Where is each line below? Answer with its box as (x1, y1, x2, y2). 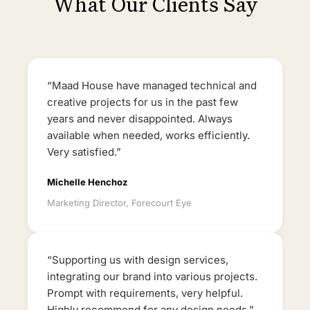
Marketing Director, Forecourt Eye (47, 197, 192, 208)
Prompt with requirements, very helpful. (47, 286, 243, 300)
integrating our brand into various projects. (47, 269, 257, 283)
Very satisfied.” (47, 145, 121, 158)
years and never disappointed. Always (47, 111, 232, 125)
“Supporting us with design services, (47, 253, 228, 266)
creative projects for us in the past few (47, 95, 238, 109)
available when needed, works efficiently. (47, 128, 250, 142)
